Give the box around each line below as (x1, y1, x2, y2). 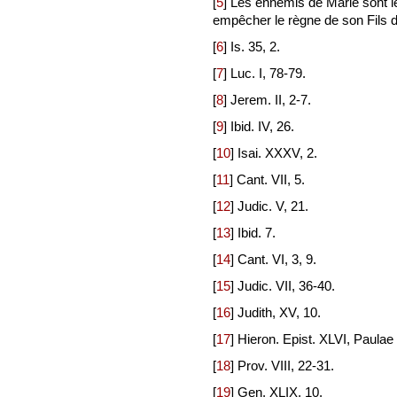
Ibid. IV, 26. (230, 118, 294, 134)
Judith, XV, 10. (237, 304, 321, 320)
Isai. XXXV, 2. (237, 144, 317, 160)
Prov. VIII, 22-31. (237, 357, 334, 373)
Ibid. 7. (237, 224, 276, 240)
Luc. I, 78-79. (230, 65, 306, 81)
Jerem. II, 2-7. (230, 91, 311, 107)
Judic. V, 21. (237, 198, 308, 214)
